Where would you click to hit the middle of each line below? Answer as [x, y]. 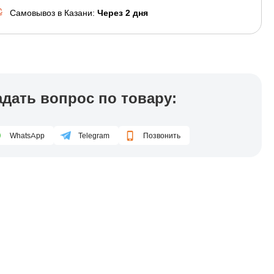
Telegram [94, 135]
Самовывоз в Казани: [54, 13]
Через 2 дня [123, 13]
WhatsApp [27, 135]
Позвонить [162, 135]
